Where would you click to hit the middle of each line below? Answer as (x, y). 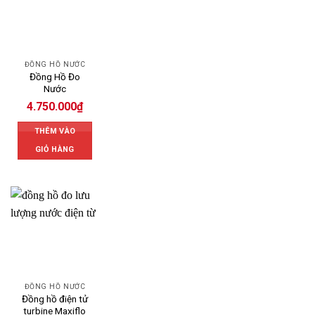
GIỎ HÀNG (55, 149)
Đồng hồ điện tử (54, 299)
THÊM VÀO (55, 131)
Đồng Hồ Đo (54, 76)
